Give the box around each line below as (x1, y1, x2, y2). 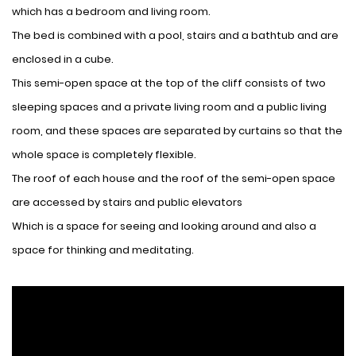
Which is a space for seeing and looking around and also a (12, 218, 316, 234)
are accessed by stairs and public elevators (12, 194, 242, 210)
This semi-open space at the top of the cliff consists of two (12, 75, 326, 91)
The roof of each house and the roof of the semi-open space (12, 170, 335, 186)
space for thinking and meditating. (12, 242, 194, 257)
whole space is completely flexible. (12, 146, 196, 162)
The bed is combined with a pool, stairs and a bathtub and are (12, 27, 339, 43)
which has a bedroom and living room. (12, 3, 211, 19)
